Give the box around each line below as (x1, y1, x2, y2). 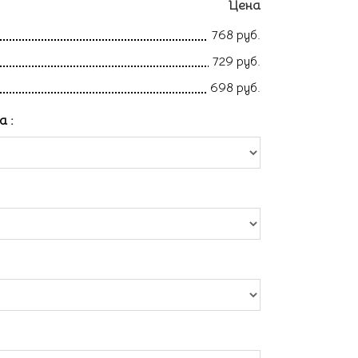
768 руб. (212, 27, 261, 43)
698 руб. (210, 80, 261, 96)
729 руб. (213, 54, 261, 70)
